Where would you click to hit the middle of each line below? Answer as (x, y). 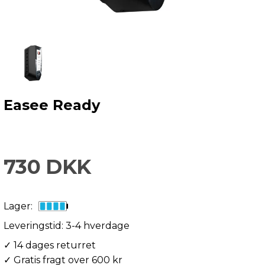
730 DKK (47, 167)
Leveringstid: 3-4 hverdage (67, 226)
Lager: (18, 206)
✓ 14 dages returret (50, 245)
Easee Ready (52, 105)
